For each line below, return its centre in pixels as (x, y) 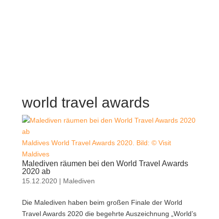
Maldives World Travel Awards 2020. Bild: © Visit (96, 142)
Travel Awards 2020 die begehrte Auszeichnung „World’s (109, 213)
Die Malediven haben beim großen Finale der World (102, 202)
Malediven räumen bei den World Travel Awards (105, 163)
